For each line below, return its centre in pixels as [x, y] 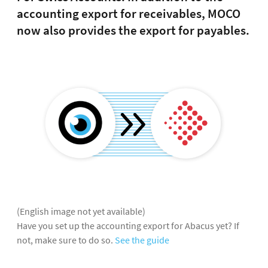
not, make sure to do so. [66, 240]
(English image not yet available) [81, 211]
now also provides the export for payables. [133, 31]
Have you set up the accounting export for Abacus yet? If [128, 225]
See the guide [142, 240]
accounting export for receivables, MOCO [129, 14]
